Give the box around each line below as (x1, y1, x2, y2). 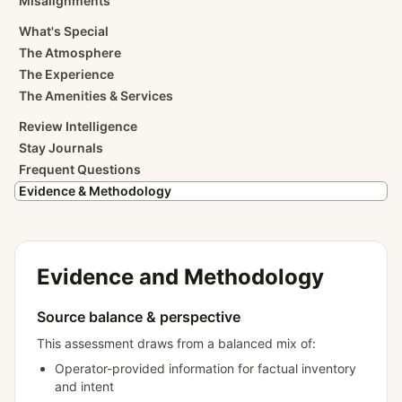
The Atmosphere (19, 45, 121, 60)
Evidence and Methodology (37, 264, 324, 290)
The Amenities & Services (19, 88, 173, 103)
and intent (55, 379, 114, 394)
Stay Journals (19, 140, 103, 155)
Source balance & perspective (37, 308, 240, 326)
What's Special (19, 23, 109, 39)
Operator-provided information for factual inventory (55, 361, 356, 376)
